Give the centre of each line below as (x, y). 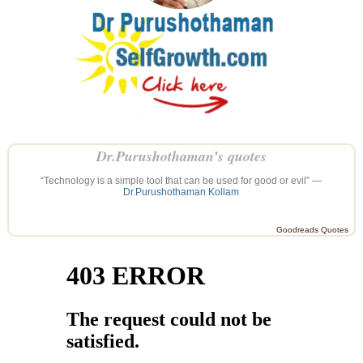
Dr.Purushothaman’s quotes (181, 156)
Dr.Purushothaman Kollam (181, 192)
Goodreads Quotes (313, 229)
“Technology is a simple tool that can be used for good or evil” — (181, 180)
